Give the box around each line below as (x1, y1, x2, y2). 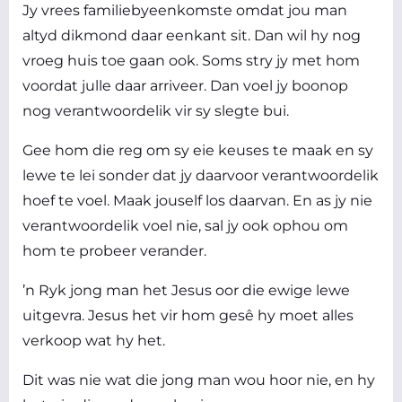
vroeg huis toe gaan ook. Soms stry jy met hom (22, 52, 360, 70)
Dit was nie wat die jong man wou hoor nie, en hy (22, 371, 375, 389)
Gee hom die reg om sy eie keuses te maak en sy (22, 142, 373, 160)
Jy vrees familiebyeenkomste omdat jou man (22, 2, 347, 20)
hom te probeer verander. (22, 242, 206, 260)
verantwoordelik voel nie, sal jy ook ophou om (22, 217, 348, 235)
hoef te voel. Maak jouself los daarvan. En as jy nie (22, 192, 372, 210)
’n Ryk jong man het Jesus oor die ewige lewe (22, 282, 350, 300)
